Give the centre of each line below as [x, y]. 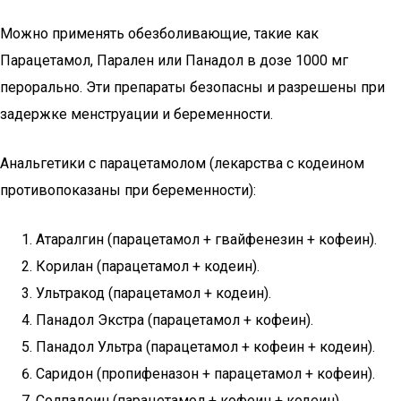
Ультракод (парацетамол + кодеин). [154, 293]
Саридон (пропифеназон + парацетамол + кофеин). [205, 374]
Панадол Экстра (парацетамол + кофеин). [175, 320]
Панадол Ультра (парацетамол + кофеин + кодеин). [205, 347]
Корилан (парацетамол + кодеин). [148, 266]
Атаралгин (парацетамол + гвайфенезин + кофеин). [206, 239]
